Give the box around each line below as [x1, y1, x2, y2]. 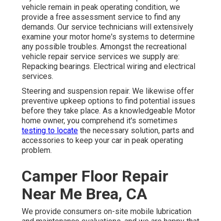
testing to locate [22, 126, 78, 136]
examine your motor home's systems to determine [22, 32, 195, 42]
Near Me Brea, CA [22, 184, 147, 204]
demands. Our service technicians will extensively [22, 22, 193, 32]
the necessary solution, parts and [78, 126, 194, 136]
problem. [22, 146, 52, 155]
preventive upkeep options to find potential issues [22, 96, 195, 106]
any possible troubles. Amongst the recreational [22, 42, 186, 52]
